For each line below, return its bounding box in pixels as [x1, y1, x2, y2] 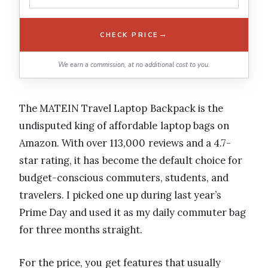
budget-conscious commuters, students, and [19, 171, 229, 185]
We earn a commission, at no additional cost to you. [58, 60, 210, 70]
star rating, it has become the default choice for [19, 154, 243, 167]
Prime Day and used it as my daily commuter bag [19, 206, 246, 220]
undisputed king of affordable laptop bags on [19, 119, 229, 133]
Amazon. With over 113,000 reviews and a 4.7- [19, 136, 232, 150]
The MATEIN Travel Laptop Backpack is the [19, 102, 223, 115]
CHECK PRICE [100, 30, 159, 39]
